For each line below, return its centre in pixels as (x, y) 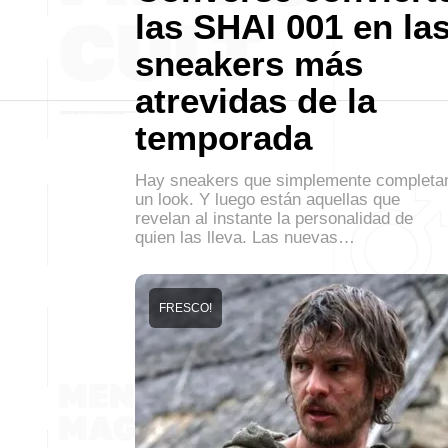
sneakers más (249, 63)
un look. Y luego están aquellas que (267, 199)
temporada (223, 137)
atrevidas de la (255, 100)
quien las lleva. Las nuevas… (245, 237)
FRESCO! (185, 307)
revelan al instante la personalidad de (274, 218)
